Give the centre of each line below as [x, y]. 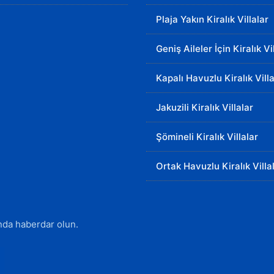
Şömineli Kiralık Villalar [207, 137]
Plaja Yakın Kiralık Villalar [212, 19]
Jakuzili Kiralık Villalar [205, 107]
